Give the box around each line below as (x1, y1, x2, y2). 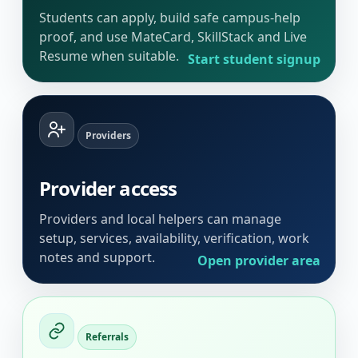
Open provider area (197, 252, 320, 270)
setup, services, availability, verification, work (39, 229, 309, 248)
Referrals (86, 330, 129, 344)
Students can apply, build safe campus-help (39, 9, 300, 27)
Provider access (39, 175, 177, 202)
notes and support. (39, 249, 155, 267)
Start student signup (188, 50, 320, 69)
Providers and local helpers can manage (39, 210, 281, 229)
